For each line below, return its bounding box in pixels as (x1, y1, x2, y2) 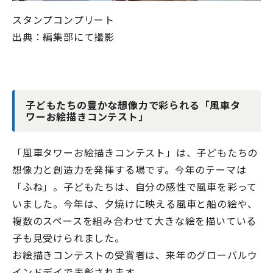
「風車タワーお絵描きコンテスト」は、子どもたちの (12, 145, 258, 160)
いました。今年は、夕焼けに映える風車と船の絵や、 (12, 196, 258, 211)
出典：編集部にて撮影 (12, 29, 115, 44)
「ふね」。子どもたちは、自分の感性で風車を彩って (12, 179, 258, 194)
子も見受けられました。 (12, 230, 125, 246)
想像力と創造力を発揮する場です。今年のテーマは (12, 162, 247, 177)
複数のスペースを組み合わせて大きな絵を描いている (12, 213, 257, 229)
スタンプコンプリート (12, 12, 115, 27)
